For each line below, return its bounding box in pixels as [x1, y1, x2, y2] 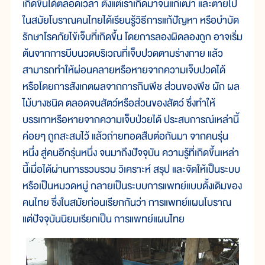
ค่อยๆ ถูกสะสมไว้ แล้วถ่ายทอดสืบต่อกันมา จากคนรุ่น [22, 128, 228, 146]
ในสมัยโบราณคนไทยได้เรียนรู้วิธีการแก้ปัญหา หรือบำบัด [22, 12, 239, 30]
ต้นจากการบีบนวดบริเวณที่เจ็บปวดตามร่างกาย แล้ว [22, 45, 223, 63]
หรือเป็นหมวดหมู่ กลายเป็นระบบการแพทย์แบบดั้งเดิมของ [22, 177, 242, 195]
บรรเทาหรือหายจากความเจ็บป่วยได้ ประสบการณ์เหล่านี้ [22, 111, 239, 129]
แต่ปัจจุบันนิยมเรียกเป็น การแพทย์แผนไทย [22, 211, 185, 228]
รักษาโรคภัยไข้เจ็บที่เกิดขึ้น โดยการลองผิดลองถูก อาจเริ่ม [22, 28, 243, 46]
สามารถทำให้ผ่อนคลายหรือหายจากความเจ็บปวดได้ [22, 62, 225, 79]
